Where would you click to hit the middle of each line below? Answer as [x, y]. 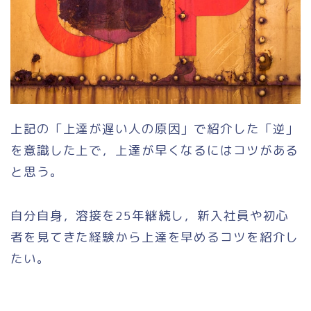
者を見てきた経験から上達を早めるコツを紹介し [155, 237]
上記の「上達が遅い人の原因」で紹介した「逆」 [155, 129]
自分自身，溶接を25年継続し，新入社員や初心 [150, 216]
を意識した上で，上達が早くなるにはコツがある [155, 151]
